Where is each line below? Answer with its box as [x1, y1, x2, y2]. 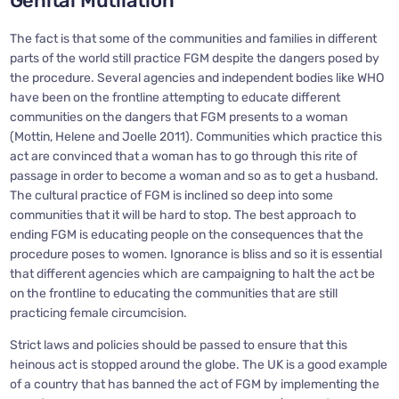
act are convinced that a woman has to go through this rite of [9, 148, 357, 164]
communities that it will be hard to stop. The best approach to [9, 207, 356, 223]
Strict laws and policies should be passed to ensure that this [9, 337, 347, 353]
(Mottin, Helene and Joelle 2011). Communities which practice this [9, 128, 382, 144]
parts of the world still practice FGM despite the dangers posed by [9, 50, 379, 66]
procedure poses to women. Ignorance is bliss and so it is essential [9, 246, 382, 262]
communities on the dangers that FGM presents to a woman [9, 109, 347, 125]
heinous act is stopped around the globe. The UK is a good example [9, 356, 387, 372]
